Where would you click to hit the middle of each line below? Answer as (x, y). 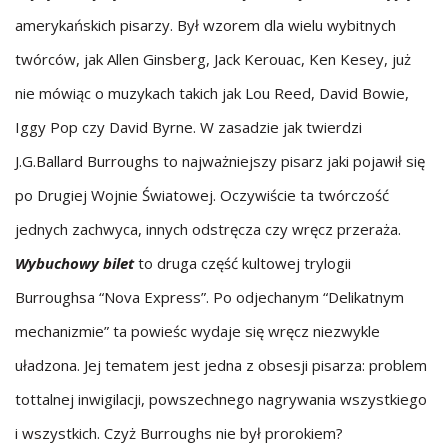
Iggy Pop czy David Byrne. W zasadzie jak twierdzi (188, 127)
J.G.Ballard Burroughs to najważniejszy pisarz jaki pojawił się (220, 161)
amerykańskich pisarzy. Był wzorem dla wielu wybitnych (205, 25)
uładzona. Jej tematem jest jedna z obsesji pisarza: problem (221, 365)
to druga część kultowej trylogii (242, 263)
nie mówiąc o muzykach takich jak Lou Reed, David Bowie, (212, 93)
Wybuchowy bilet (74, 263)
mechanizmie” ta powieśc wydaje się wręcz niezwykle (197, 331)
